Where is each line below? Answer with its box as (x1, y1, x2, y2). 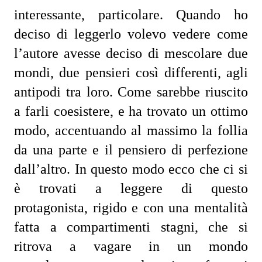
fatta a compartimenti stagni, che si (14, 219, 248, 235)
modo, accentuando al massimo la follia (14, 123, 248, 138)
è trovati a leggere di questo (14, 181, 248, 196)
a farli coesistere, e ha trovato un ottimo (14, 104, 248, 119)
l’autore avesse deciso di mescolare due (14, 46, 248, 61)
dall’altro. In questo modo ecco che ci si (14, 161, 248, 177)
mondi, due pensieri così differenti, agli (14, 65, 248, 80)
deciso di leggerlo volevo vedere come (14, 26, 248, 42)
